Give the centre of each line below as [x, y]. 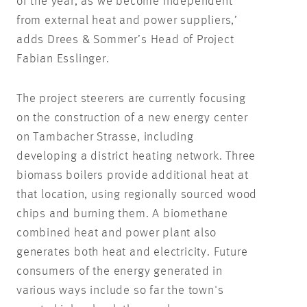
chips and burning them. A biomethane [122, 213]
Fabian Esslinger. [63, 59]
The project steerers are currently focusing [131, 98]
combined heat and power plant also [117, 233]
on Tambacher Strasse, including [105, 137]
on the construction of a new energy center [132, 118]
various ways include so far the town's [120, 290]
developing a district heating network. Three [136, 156]
